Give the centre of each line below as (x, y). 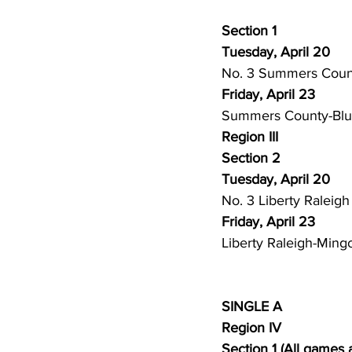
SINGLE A (252, 306)
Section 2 (251, 158)
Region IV (251, 328)
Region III (250, 137)
